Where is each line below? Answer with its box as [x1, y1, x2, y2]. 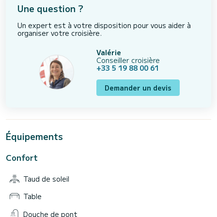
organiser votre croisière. [17, 28, 102, 38]
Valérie [96, 47, 121, 57]
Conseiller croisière [96, 55, 160, 65]
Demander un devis [104, 82, 171, 93]
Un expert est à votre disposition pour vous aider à [17, 20, 191, 30]
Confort [6, 151, 38, 163]
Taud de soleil [23, 173, 69, 184]
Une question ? [17, 1, 83, 15]
